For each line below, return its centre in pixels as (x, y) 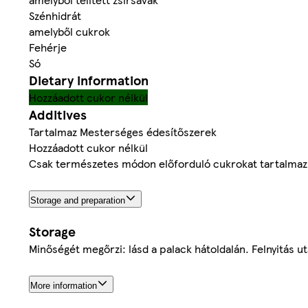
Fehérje (48, 47)
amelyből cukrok (69, 32)
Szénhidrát (55, 16)
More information (64, 285)
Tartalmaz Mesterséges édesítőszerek (123, 132)
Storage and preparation (78, 201)
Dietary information (89, 80)
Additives (58, 115)
